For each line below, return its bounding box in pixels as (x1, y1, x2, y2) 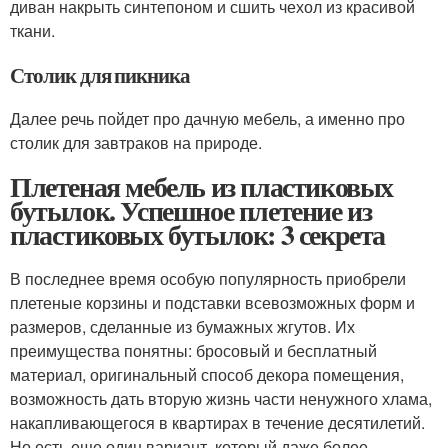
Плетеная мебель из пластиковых (10, 166, 393, 207)
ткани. (10, 19, 55, 42)
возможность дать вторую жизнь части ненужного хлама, (10, 387, 432, 410)
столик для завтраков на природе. (10, 131, 262, 154)
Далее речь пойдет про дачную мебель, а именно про (10, 107, 405, 130)
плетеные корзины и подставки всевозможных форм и (10, 291, 415, 314)
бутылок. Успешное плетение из (10, 190, 372, 231)
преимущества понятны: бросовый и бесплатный (10, 339, 377, 362)
